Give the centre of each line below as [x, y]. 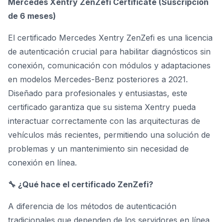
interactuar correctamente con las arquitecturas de [104, 121]
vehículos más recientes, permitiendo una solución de [109, 135]
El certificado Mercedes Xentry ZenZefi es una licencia [110, 38]
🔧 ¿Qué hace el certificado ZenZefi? [81, 184]
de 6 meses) [32, 16]
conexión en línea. [42, 163]
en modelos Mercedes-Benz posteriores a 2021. [98, 79]
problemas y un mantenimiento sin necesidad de [98, 149]
